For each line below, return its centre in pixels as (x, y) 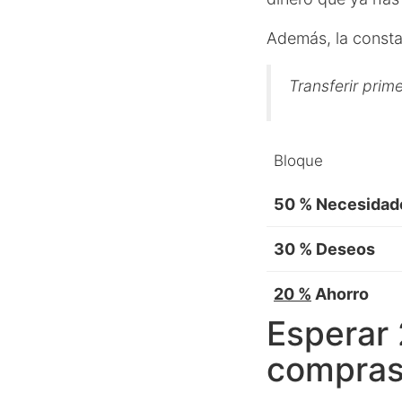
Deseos (344, 249)
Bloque (298, 161)
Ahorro (340, 294)
